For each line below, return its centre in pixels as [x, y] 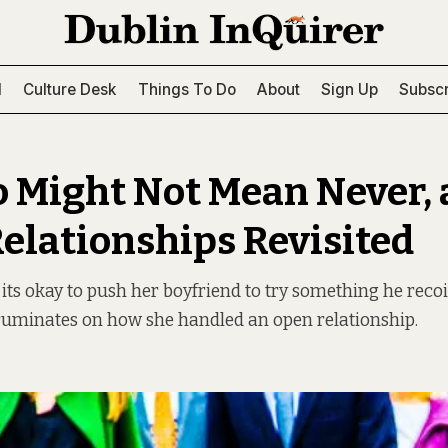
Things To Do [186, 89]
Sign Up [349, 89]
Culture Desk [70, 89]
